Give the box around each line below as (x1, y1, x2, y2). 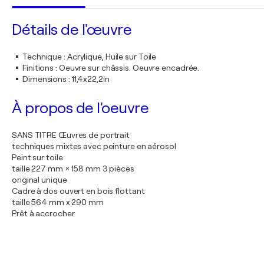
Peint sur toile (12, 153, 63, 162)
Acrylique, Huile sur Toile (67, 52, 157, 61)
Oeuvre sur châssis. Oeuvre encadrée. (58, 63, 200, 72)
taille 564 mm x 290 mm (12, 197, 104, 207)
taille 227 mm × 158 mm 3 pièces (12, 164, 134, 173)
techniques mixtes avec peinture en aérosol (12, 141, 176, 151)
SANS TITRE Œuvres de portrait (12, 130, 130, 140)
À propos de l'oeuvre (12, 100, 148, 117)
